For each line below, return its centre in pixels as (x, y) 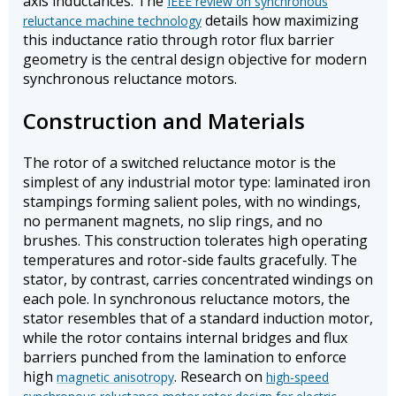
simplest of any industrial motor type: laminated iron (197, 183)
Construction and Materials (164, 121)
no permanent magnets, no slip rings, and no (173, 221)
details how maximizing (280, 21)
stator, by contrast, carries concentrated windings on (198, 280)
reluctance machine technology (112, 21)
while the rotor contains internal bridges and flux (185, 338)
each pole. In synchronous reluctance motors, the (187, 299)
